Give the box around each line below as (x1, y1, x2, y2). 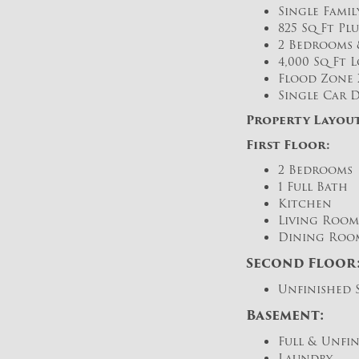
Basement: (246, 305, 324, 325)
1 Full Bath (278, 178, 348, 196)
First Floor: (246, 136, 330, 154)
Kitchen (278, 195, 332, 212)
